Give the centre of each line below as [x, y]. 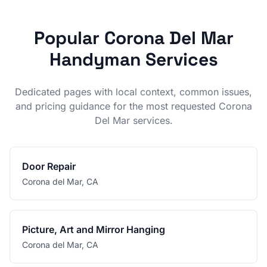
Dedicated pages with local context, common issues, [133, 92]
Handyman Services [133, 59]
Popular [69, 38]
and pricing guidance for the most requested [117, 106]
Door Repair [49, 166]
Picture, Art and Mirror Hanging [94, 229]
